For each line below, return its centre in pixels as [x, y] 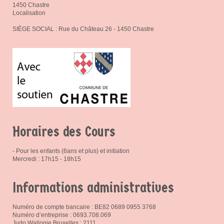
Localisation [29, 13]
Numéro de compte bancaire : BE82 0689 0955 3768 [84, 207]
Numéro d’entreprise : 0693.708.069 [62, 215]
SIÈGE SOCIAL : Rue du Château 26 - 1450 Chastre [83, 29]
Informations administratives [93, 187]
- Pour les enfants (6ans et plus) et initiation [71, 151]
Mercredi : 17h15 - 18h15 [47, 159]
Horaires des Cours [64, 131]
